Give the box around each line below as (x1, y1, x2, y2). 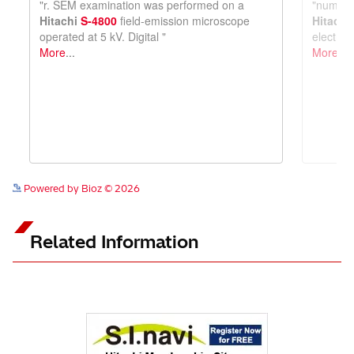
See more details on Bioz (228, 228, 341, 240)
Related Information (30, 280, 198, 302)
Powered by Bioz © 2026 (21, 232, 140, 243)
